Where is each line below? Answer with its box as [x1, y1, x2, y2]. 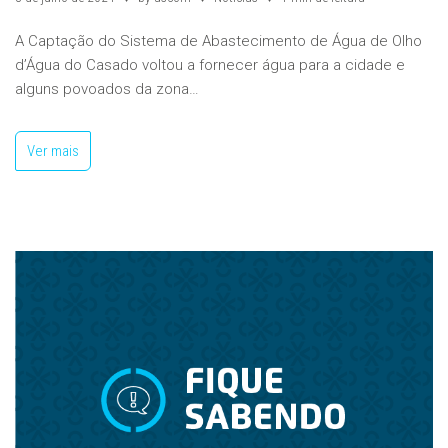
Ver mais [27, 142, 79, 160]
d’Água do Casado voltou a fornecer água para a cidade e [15, 56, 405, 74]
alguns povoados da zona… [15, 80, 203, 98]
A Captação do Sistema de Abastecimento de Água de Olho [15, 32, 422, 50]
